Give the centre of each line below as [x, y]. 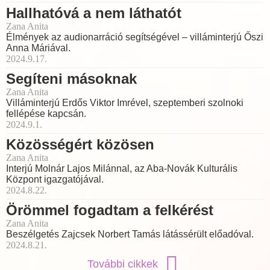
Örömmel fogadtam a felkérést [110, 210]
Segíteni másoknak [71, 79]
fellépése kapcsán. [46, 114]
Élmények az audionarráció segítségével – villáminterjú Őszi [135, 37]
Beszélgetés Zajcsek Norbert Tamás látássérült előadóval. [130, 234]
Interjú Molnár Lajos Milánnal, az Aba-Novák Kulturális [122, 169]
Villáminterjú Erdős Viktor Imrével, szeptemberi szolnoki [125, 103]
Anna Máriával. [38, 48]
